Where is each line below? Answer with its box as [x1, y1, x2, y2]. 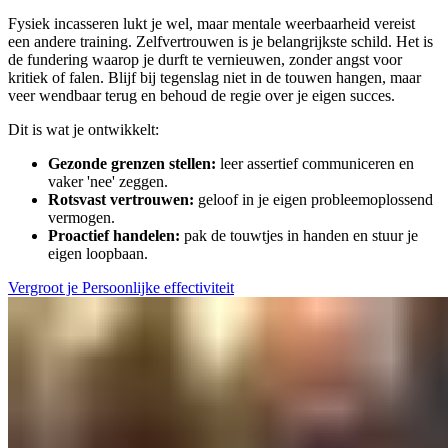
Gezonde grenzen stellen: [48, 155, 216, 173]
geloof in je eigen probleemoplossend [194, 191, 433, 209]
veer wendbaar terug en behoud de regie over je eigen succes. [8, 87, 395, 105]
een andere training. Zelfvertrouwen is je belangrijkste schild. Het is [8, 33, 433, 51]
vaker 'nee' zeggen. [48, 173, 168, 191]
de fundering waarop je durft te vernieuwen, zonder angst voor [8, 51, 402, 69]
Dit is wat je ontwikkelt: [8, 121, 159, 139]
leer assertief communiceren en [216, 155, 414, 173]
